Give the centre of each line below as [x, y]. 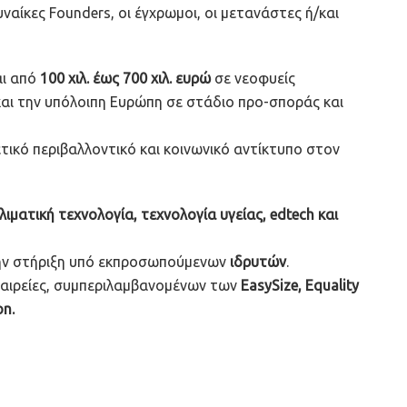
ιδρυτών [258, 261]
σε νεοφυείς [253, 78]
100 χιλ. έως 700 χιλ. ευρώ [125, 78]
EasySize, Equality [300, 285]
